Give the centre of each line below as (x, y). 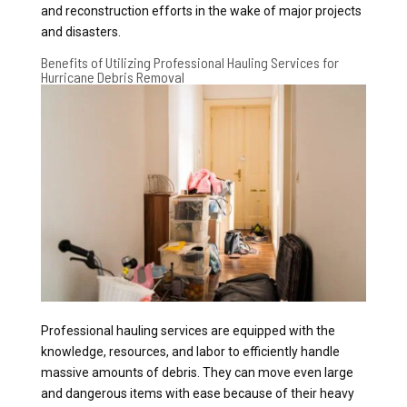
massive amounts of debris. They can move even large (197, 372)
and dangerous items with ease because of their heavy (197, 393)
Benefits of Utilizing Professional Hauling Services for (189, 62)
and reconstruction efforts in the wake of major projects (201, 10)
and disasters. (82, 31)
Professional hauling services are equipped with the (188, 330)
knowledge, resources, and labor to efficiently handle (190, 351)
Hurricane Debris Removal (112, 76)
